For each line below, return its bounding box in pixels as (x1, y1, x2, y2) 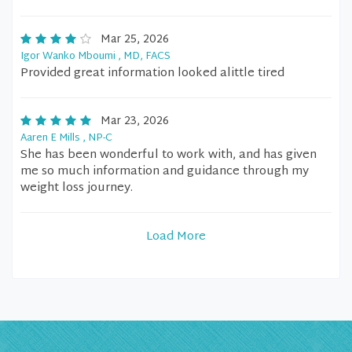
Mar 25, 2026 (101, 30, 169, 49)
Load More (146, 226, 206, 247)
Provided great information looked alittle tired (20, 63, 284, 84)
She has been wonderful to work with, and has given (20, 145, 317, 166)
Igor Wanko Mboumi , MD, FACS (20, 47, 170, 66)
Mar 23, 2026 (101, 112, 169, 131)
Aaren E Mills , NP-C (20, 129, 112, 148)
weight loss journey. (20, 178, 133, 199)
